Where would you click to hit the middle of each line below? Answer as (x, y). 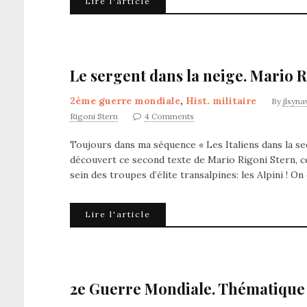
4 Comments (169, 116)
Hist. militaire (221, 101)
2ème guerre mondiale (125, 101)
